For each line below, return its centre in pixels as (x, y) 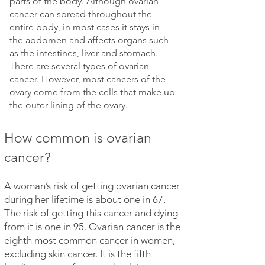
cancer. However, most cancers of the (88, 79)
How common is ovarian (78, 138)
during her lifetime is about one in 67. (85, 199)
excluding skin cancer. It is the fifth (77, 254)
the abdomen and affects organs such (89, 40)
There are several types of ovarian (79, 66)
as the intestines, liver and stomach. (84, 53)
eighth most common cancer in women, (90, 240)
